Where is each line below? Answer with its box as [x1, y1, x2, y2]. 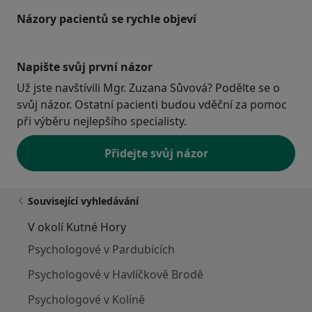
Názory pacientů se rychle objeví [17, 10, 196, 26]
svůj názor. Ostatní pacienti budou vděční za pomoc [17, 96, 287, 112]
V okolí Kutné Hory [28, 219, 126, 235]
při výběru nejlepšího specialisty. [17, 113, 187, 129]
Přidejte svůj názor [104, 145, 208, 161]
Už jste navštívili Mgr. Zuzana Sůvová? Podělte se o [17, 79, 280, 95]
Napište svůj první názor [17, 58, 153, 75]
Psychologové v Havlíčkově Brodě [28, 266, 203, 282]
